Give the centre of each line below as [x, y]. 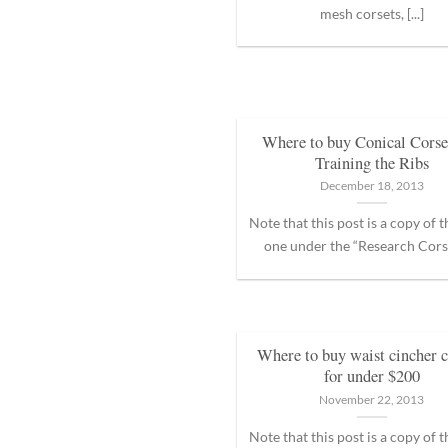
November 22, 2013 [372, 399]
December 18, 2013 [371, 185]
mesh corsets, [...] [371, 13]
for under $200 [371, 376]
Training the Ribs [371, 162]
